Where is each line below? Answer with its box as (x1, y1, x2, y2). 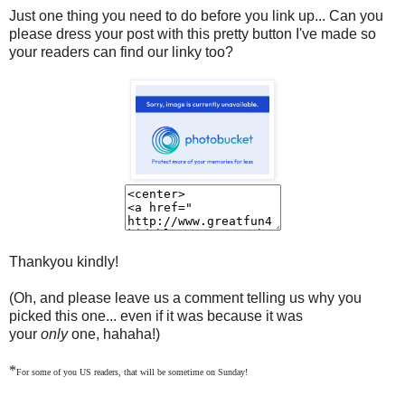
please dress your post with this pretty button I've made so (9, 26, 376, 42)
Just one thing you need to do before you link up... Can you (9, 8, 383, 24)
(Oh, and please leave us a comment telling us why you (9, 290, 362, 306)
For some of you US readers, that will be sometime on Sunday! (16, 367, 248, 378)
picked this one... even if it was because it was (9, 308, 303, 325)
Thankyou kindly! (9, 254, 118, 270)
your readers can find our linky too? (9, 44, 233, 61)
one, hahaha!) (68, 326, 160, 343)
